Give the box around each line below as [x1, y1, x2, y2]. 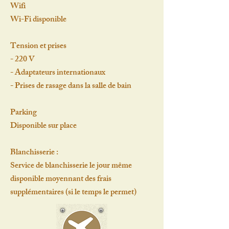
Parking [10, 106, 37, 121]
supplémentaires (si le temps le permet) [10, 186, 136, 200]
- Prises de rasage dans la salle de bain [10, 79, 131, 94]
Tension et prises [10, 39, 66, 54]
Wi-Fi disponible [10, 13, 66, 28]
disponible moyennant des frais [10, 172, 111, 187]
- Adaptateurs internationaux [10, 66, 107, 81]
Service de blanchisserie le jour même [10, 159, 132, 174]
